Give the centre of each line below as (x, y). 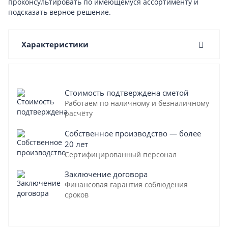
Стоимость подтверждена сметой (127, 92)
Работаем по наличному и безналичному (137, 103)
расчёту (79, 113)
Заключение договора (106, 174)
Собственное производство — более (133, 133)
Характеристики (55, 44)
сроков (77, 194)
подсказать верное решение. (60, 12)
